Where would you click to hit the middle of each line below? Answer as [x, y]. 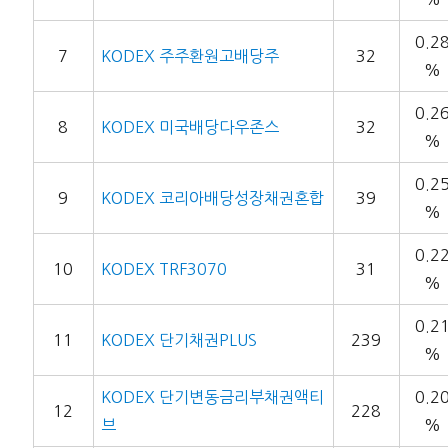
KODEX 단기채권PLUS [178, 340]
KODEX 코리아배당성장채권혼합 [212, 198]
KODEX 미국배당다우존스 [189, 127]
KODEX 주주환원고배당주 [189, 56]
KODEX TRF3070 [163, 269]
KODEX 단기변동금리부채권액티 [212, 397]
